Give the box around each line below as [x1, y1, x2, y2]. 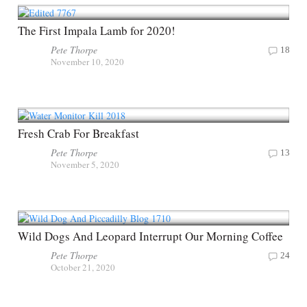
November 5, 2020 [51, 158, 119, 171]
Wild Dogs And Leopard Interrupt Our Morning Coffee [18, 228, 283, 244]
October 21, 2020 [51, 260, 115, 273]
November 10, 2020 [51, 56, 124, 69]
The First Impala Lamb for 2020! [18, 23, 175, 39]
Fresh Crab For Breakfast [18, 125, 139, 141]
